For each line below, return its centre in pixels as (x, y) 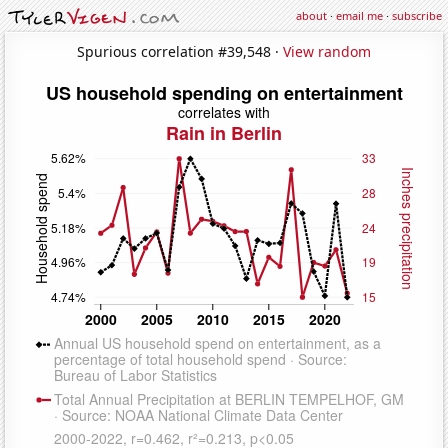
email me (359, 15)
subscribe (417, 15)
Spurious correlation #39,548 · (180, 51)
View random (327, 51)
